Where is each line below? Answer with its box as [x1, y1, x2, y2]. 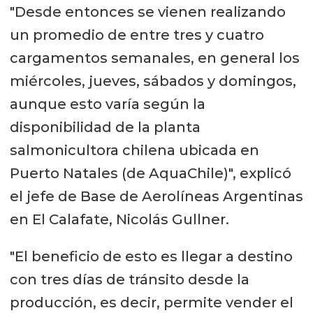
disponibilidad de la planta [9, 118, 201, 136]
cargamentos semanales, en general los [9, 49, 300, 66]
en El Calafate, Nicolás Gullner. [9, 210, 229, 228]
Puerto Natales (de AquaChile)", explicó [9, 164, 291, 182]
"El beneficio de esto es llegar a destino [9, 247, 293, 265]
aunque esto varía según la [9, 95, 205, 112]
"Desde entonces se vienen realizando [9, 3, 286, 20]
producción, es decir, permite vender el [9, 293, 293, 311]
